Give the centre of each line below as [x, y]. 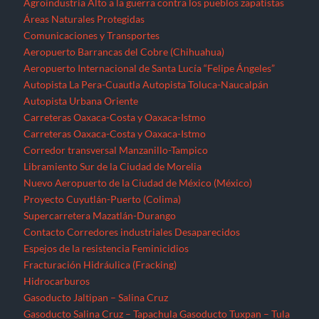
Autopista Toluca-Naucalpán [206, 85]
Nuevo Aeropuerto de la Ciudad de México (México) [138, 183]
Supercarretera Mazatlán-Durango [100, 216]
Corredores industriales [120, 232]
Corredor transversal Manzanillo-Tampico [116, 150]
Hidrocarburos [57, 281]
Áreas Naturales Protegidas [84, 19]
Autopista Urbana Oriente [81, 101]
